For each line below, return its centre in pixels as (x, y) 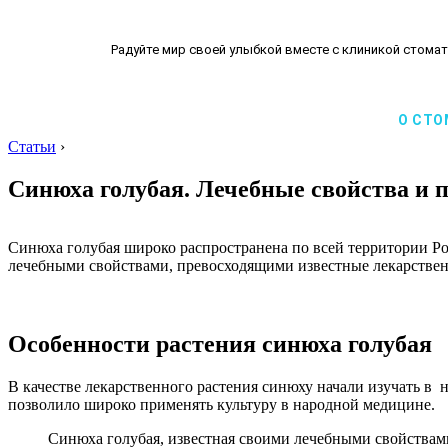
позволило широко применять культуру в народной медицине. (221, 404)
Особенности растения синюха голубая (220, 343)
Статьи (32, 146)
